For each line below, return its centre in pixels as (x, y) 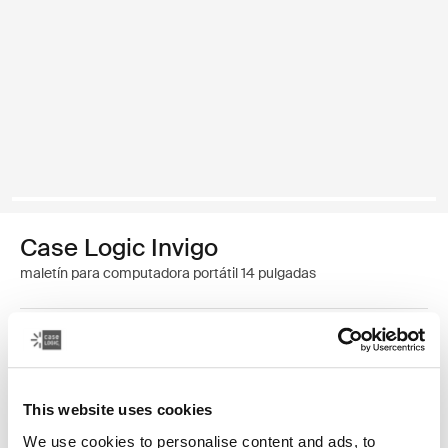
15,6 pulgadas (230, 370)
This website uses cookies (118, 410)
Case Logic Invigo (119, 247)
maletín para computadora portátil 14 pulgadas (168, 273)
